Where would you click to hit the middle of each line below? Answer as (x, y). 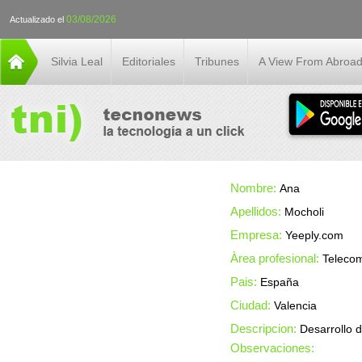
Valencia (296, 305)
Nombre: (255, 188)
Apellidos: (258, 211)
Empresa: (258, 235)
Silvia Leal (77, 61)
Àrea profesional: (277, 258)
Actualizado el (38, 19)
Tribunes (217, 61)
